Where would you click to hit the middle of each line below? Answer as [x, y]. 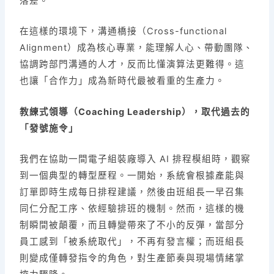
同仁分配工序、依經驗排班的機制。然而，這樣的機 [132, 208]
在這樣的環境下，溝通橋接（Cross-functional [124, 31]
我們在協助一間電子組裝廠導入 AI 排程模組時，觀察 [135, 159]
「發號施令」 [49, 128]
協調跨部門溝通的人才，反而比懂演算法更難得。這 [132, 65]
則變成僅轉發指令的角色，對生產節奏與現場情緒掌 [132, 258]
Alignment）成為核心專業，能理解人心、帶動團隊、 [137, 48]
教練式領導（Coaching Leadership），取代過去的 [135, 112]
